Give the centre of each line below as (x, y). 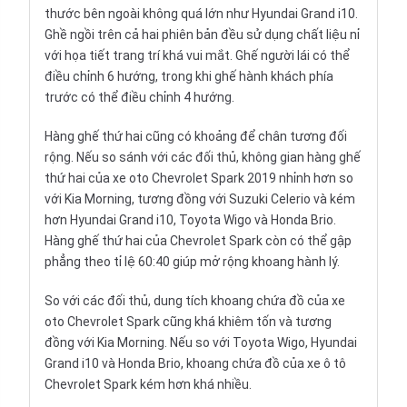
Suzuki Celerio (270, 199)
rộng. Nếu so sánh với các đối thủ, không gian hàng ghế (203, 158)
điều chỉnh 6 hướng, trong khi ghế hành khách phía (189, 77)
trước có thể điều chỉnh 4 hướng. (139, 98)
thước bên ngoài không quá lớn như (148, 14)
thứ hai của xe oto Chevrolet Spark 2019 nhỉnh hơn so (199, 179)
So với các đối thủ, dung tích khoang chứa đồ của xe (195, 301)
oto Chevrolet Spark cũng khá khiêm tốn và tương (188, 322)
